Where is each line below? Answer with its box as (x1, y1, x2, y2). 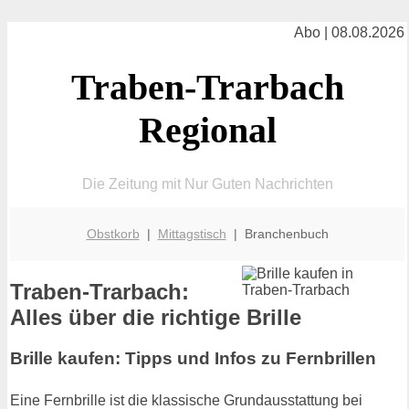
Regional (138, 109, 277, 151)
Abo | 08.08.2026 (294, 25, 404, 40)
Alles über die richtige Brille (10, 305, 301, 330)
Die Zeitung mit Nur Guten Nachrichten (81, 175, 333, 192)
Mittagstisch (157, 225, 226, 241)
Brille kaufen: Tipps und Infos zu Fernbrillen (10, 349, 376, 369)
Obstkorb (86, 225, 140, 241)
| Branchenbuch (225, 225, 329, 241)
